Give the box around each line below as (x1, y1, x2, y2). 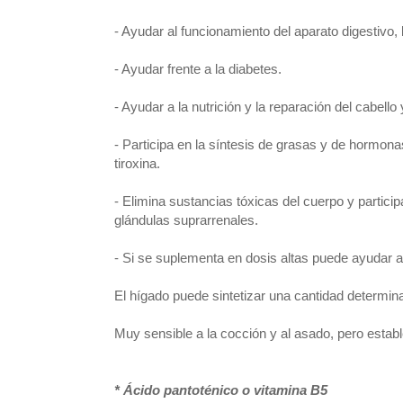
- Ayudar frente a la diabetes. (114, 61, 282, 76)
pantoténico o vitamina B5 (164, 382, 327, 398)
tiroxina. (114, 156, 160, 171)
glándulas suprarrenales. (114, 212, 258, 228)
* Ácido (114, 382, 160, 398)
